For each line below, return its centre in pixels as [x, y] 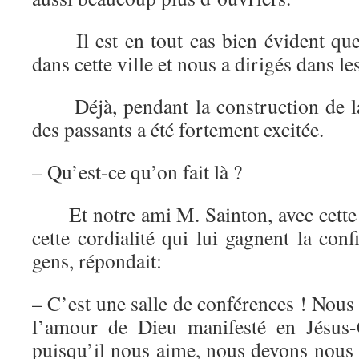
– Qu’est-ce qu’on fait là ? [137, 171]
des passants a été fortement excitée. [178, 129]
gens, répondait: [97, 260]
